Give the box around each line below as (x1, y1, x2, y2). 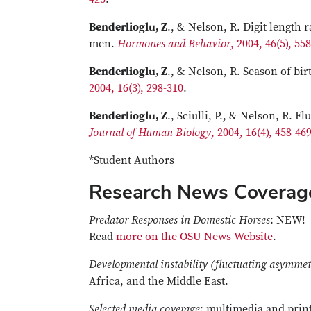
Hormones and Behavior (117, 37, 230, 51)
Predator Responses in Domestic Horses (89, 213, 270, 227)
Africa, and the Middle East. (89, 274, 228, 288)
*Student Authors (89, 153, 174, 167)
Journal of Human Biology (89, 126, 211, 140)
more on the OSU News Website (116, 230, 273, 244)
